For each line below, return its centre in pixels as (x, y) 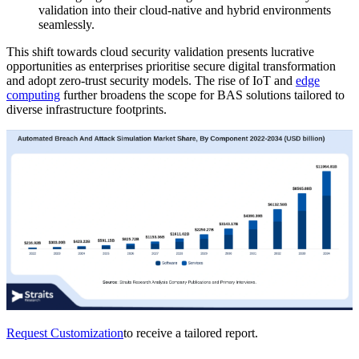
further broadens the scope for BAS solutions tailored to (202, 95)
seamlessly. (67, 24)
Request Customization (65, 333)
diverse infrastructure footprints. (87, 109)
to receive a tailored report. (191, 333)
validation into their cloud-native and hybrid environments (185, 10)
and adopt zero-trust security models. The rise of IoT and (151, 80)
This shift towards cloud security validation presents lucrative (160, 51)
